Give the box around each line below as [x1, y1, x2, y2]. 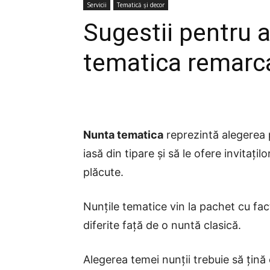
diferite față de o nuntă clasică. [83, 218, 241, 231]
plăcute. [83, 165, 124, 178]
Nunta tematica [83, 128, 163, 141]
